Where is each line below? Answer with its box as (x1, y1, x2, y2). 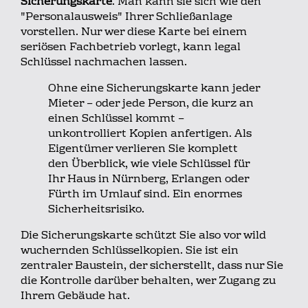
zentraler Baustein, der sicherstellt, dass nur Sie (21, 256, 283, 276)
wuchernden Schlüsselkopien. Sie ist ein (21, 241, 239, 261)
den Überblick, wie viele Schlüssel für (48, 154, 250, 174)
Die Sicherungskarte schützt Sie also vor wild (21, 225, 266, 245)
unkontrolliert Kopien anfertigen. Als (48, 124, 252, 144)
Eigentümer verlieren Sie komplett (48, 139, 238, 159)
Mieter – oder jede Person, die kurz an (48, 93, 254, 113)
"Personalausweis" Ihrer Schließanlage (21, 7, 232, 27)
